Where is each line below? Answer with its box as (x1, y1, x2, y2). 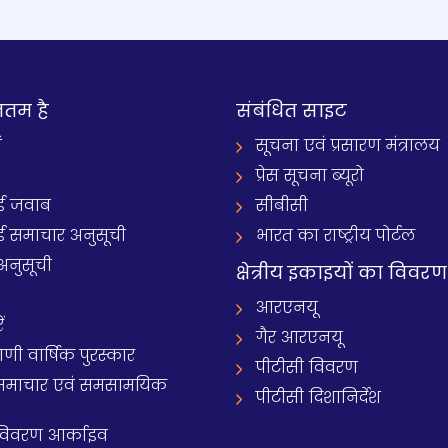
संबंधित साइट (236, 98, 347, 123)
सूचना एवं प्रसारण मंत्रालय (256, 134, 440, 157)
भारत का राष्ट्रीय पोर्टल (256, 224, 415, 247)
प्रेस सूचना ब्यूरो (256, 164, 364, 187)
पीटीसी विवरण (256, 356, 358, 379)
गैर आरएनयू (256, 326, 343, 349)
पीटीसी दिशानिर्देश (256, 386, 381, 409)
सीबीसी (256, 194, 308, 217)
